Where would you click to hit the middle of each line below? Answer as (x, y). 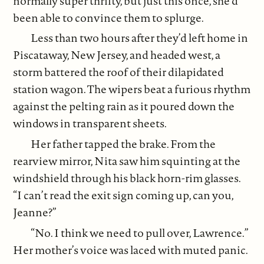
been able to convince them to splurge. (109, 17)
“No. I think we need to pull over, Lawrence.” (140, 232)
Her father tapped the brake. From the (123, 143)
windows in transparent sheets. (90, 123)
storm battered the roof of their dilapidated (119, 72)
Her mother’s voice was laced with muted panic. (131, 250)
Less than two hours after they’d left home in (140, 38)
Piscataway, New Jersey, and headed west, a (117, 55)
